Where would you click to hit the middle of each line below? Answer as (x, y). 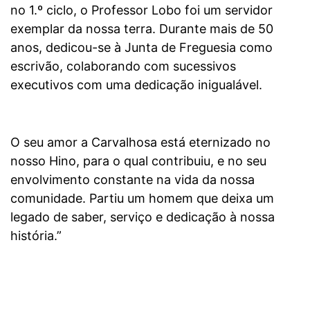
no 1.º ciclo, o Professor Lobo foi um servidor (142, 10)
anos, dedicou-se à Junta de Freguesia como (142, 47)
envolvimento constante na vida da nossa (133, 179)
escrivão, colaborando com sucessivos (123, 66)
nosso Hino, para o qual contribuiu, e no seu (138, 161)
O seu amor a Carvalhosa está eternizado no (140, 142)
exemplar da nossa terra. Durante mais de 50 (142, 28)
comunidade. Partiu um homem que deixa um (142, 198)
